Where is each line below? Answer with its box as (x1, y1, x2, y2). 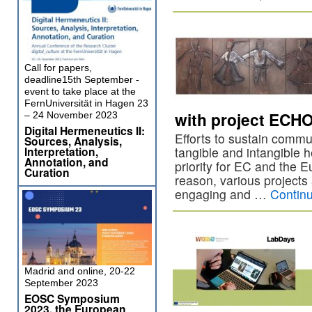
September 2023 (24, 277, 98, 288)
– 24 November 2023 (24, 109, 118, 120)
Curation (24, 164, 70, 180)
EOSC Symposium (24, 290, 120, 306)
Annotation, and (24, 154, 109, 170)
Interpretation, (24, 143, 98, 159)
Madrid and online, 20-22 (24, 265, 135, 276)
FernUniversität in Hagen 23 (24, 97, 148, 109)
